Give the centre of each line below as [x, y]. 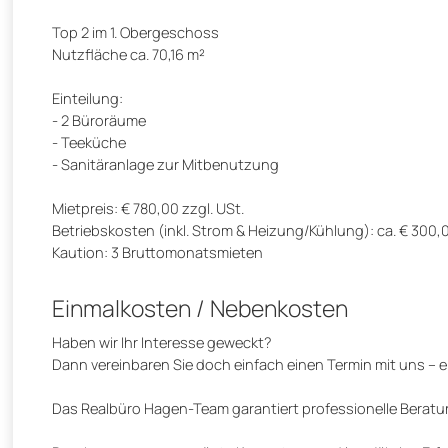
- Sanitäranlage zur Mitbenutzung [165, 164]
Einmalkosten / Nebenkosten [200, 308]
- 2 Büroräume [99, 120]
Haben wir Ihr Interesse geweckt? [162, 342]
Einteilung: [87, 98]
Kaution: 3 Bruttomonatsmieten [157, 252]
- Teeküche [89, 142]
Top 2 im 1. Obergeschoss [135, 32]
